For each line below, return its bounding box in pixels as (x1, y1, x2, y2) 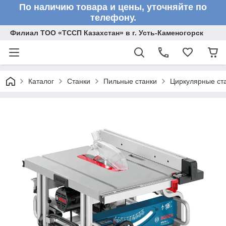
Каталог (28, 77, 54, 85)
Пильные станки (103, 77, 157, 85)
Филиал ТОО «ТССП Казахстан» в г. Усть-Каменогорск (10, 29, 203, 37)
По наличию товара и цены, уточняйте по (19, 2, 207, 12)
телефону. (90, 13, 136, 23)
